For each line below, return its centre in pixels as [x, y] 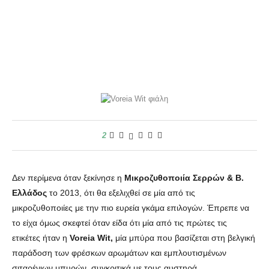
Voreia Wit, [91, 238]
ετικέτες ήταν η [41, 238]
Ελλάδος [29, 193]
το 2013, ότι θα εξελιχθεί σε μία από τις [121, 193]
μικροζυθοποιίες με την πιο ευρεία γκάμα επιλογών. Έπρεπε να [131, 208]
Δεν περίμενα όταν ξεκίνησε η [68, 178]
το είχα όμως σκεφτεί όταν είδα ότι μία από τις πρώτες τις [119, 223]
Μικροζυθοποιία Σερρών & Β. [184, 178]
